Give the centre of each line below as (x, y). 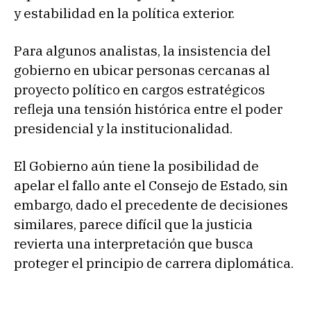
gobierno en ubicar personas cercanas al (142, 70)
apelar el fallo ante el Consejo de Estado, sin (151, 185)
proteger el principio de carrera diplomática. (154, 263)
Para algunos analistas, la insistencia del (142, 50)
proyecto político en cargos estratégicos (140, 89)
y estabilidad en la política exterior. (124, 13)
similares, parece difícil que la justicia (133, 224)
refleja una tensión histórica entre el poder (148, 109)
